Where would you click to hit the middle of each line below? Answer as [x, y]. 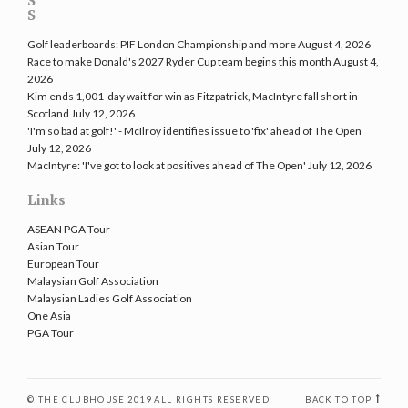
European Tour [63, 264]
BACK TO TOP [339, 400]
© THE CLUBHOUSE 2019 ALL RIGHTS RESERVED [149, 400]
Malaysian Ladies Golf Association [110, 299]
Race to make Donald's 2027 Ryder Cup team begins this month [179, 62]
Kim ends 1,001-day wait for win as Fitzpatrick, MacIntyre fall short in [193, 97]
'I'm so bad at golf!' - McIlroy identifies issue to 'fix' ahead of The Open [194, 131]
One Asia [49, 316]
